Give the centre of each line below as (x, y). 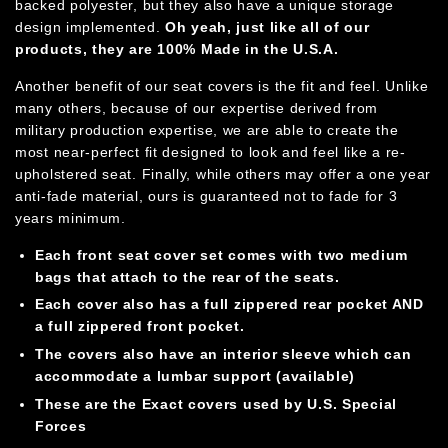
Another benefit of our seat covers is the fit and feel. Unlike (222, 85)
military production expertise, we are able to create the (207, 129)
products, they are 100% (108, 48)
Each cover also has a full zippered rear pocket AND (229, 304)
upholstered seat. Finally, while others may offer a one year (223, 173)
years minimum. (70, 217)
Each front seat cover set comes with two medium (221, 254)
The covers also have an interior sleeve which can (223, 354)
